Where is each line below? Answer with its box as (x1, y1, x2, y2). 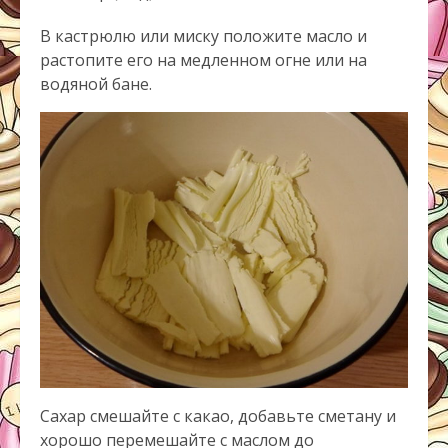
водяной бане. (40, 73, 152, 96)
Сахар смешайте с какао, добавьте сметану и (40, 405, 396, 428)
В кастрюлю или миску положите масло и (40, 25, 367, 48)
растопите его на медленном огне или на (40, 49, 367, 72)
